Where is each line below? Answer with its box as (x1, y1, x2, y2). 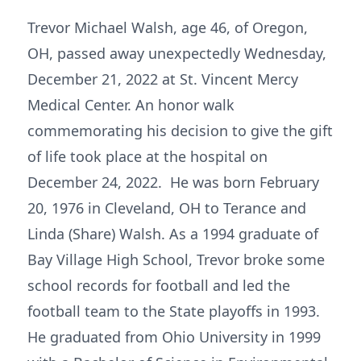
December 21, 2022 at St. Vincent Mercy (27, 69, 298, 89)
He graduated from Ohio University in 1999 (27, 327, 321, 346)
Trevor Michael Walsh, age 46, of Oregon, (27, 18, 308, 37)
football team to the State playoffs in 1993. (27, 301, 320, 321)
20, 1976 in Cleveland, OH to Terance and (27, 198, 306, 218)
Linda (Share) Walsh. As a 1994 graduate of (27, 224, 318, 243)
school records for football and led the (27, 276, 290, 295)
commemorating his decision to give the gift (27, 121, 333, 140)
